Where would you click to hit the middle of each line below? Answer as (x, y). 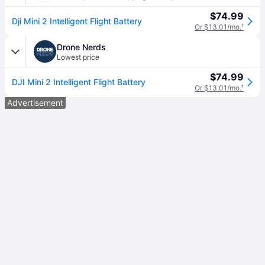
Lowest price (78, 57)
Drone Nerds (81, 47)
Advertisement (35, 103)
